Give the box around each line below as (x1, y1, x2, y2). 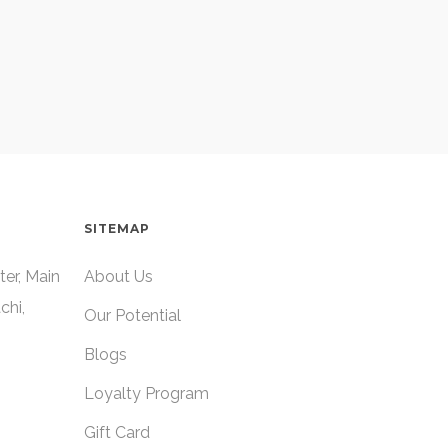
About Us (84, 267, 154, 286)
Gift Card (84, 423, 151, 442)
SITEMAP (84, 221, 151, 236)
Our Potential (84, 306, 182, 325)
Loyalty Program (84, 384, 210, 403)
